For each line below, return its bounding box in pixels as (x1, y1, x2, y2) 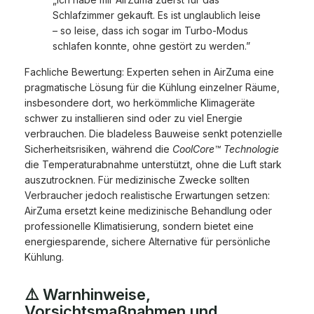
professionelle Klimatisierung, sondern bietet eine (25, 220, 254, 233)
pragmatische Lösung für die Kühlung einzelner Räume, (25, 81, 280, 94)
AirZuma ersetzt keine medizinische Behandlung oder (25, 205, 272, 217)
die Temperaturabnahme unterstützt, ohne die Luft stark (25, 158, 282, 171)
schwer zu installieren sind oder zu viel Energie (25, 112, 243, 125)
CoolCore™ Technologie (172, 143, 279, 156)
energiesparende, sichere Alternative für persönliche (25, 235, 271, 248)
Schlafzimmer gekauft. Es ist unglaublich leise (53, 9, 261, 22)
